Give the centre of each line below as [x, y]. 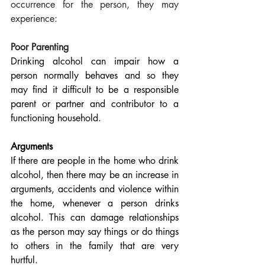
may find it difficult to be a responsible [95, 90]
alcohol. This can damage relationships [95, 217]
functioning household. [56, 118]
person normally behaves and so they [95, 75]
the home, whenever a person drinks [95, 203]
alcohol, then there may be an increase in [95, 175]
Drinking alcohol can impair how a [95, 61]
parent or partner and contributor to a [95, 104]
